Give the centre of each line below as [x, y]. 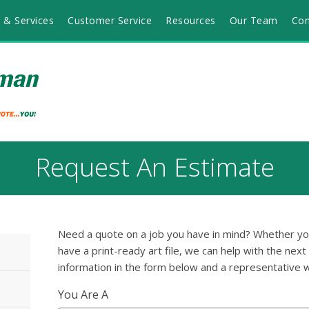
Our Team [253, 20]
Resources [191, 20]
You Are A [83, 295]
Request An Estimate [154, 167]
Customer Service [110, 20]
